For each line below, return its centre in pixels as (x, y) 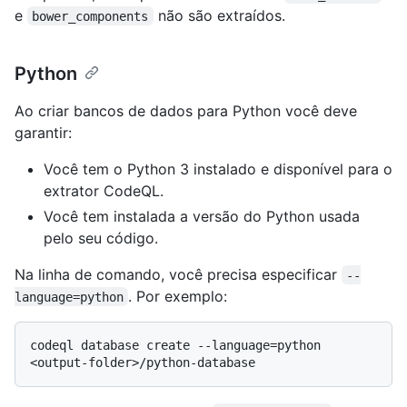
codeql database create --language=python (175, 345)
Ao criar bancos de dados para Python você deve (186, 110)
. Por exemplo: (178, 296)
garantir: (43, 132)
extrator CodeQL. (104, 190)
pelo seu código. (101, 238)
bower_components (90, 16)
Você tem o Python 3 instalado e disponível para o (218, 169)
